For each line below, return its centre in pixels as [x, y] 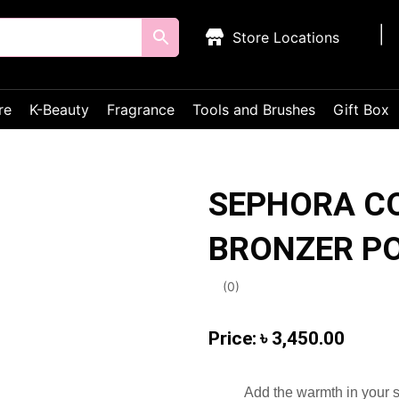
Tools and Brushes [254, 110]
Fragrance [141, 110]
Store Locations [286, 37]
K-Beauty [59, 110]
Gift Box [361, 110]
